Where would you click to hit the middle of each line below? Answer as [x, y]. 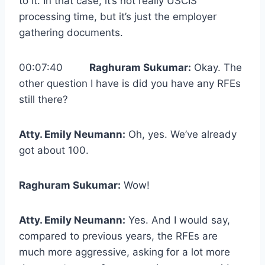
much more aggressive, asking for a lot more [125, 252]
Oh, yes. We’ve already [181, 135]
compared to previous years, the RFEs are [118, 236]
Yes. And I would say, [178, 220]
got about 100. [54, 151]
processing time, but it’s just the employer [118, 17]
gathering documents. [71, 33]
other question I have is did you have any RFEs [130, 84]
